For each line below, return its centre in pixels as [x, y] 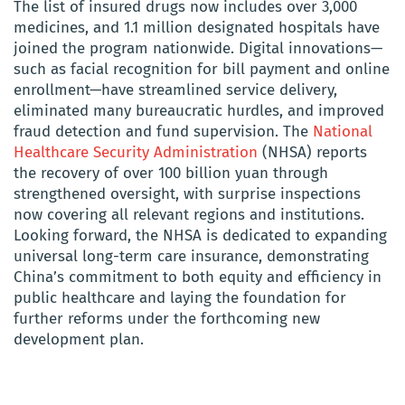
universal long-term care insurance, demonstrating [191, 256]
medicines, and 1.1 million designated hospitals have [197, 27]
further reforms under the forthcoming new [167, 318]
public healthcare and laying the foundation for [180, 297]
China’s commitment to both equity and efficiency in [198, 277]
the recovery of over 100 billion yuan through [171, 173]
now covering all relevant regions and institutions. [189, 214]
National [343, 131]
